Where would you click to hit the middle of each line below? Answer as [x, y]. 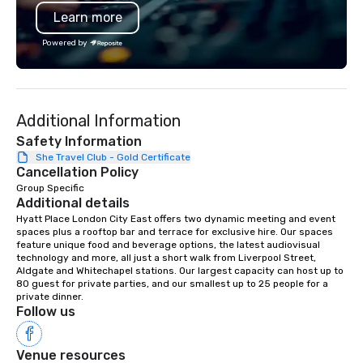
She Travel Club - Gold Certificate [113, 157]
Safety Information [79, 141]
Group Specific [50, 188]
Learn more [88, 17]
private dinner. [50, 297]
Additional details [73, 203]
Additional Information [98, 121]
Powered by [65, 43]
